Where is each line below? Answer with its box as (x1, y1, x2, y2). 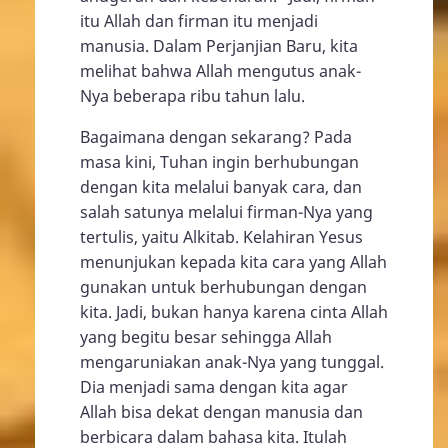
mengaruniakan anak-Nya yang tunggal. (80, 351, 384, 373)
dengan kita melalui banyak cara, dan (80, 176, 362, 198)
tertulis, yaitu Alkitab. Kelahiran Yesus (80, 226, 363, 248)
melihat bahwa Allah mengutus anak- (80, 60, 361, 82)
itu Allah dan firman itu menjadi (80, 10, 318, 32)
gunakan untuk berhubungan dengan (80, 276, 367, 298)
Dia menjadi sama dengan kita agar (80, 376, 348, 398)
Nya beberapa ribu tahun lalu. (80, 85, 305, 107)
